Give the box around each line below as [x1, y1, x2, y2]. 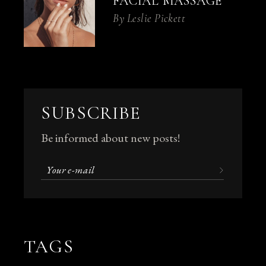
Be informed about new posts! [41, 130, 180, 146]
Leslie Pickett [126, 11, 186, 26]
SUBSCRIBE [41, 102, 141, 125]
